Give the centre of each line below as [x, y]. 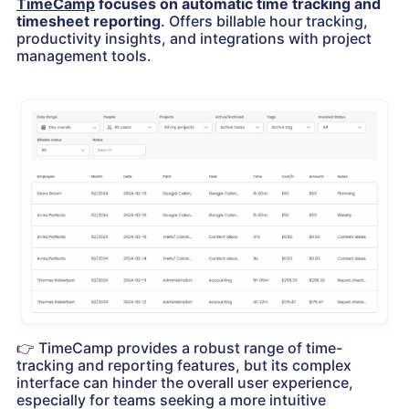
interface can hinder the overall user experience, [185, 383]
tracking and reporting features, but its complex [184, 366]
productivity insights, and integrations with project [194, 38]
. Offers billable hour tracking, [264, 21]
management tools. [84, 55]
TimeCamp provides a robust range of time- [189, 348]
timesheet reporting [89, 21]
